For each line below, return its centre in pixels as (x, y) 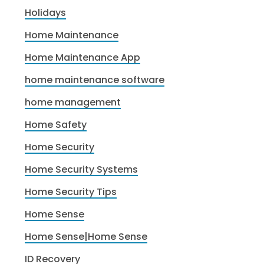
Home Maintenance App (83, 57)
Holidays (46, 12)
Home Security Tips (71, 192)
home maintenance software (95, 80)
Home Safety (56, 124)
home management (73, 102)
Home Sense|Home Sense (86, 236)
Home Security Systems (82, 169)
